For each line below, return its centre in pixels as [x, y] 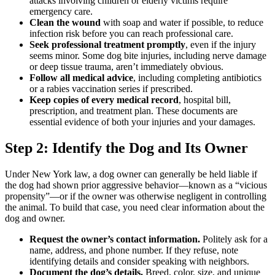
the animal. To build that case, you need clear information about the [135, 207]
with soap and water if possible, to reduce [182, 22]
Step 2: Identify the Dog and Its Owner [126, 148]
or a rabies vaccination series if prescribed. [111, 88]
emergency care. [61, 11]
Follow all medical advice [81, 77]
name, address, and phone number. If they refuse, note [134, 250]
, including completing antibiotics [197, 77]
